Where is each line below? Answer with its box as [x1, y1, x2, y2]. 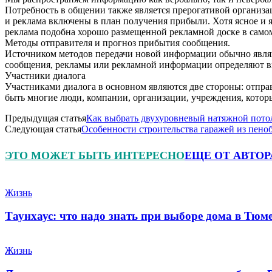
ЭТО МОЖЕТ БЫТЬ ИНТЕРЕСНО [5, 149, 185, 161]
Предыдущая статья [5, 112, 86, 123]
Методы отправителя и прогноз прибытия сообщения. [5, 37, 230, 48]
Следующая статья [5, 123, 81, 134]
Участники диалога [5, 70, 86, 81]
